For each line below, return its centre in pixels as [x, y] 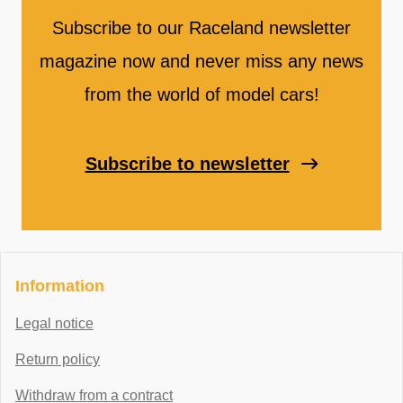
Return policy [58, 360]
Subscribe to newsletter [187, 164]
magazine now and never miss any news [201, 62]
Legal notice [54, 324]
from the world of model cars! [201, 95]
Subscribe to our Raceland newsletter [201, 28]
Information [60, 287]
